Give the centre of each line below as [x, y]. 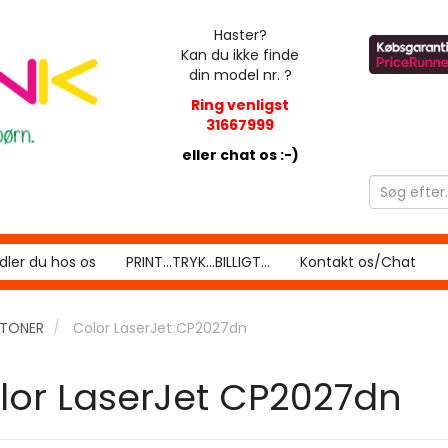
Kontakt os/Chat [358, 262]
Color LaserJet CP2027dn [160, 328]
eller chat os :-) [240, 155]
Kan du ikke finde [240, 55]
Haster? [240, 35]
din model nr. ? [240, 75]
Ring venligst [240, 105]
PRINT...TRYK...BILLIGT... [198, 262]
